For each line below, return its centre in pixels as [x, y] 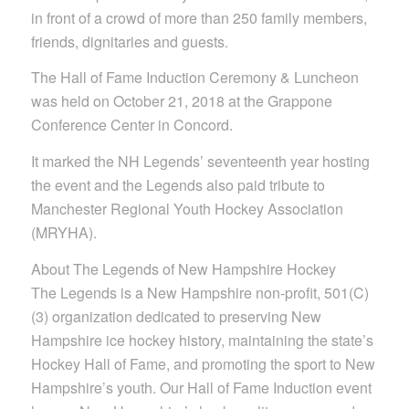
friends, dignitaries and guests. [129, 41]
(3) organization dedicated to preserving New [176, 316]
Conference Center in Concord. [131, 125]
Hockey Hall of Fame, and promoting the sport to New [203, 363]
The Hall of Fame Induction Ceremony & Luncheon [194, 78]
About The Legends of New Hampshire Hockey [183, 268]
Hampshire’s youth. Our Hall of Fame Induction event [201, 387]
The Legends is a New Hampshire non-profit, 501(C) [199, 292]
